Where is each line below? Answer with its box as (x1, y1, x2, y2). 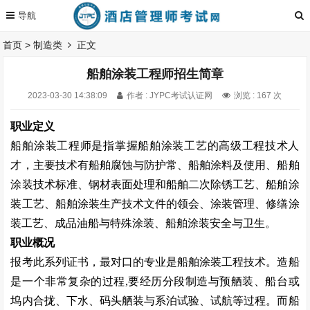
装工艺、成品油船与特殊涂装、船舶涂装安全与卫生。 (10, 217, 277, 229)
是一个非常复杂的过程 (10, 275, 125, 287)
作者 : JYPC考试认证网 (127, 91, 213, 100)
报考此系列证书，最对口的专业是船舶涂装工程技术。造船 (10, 256, 300, 268)
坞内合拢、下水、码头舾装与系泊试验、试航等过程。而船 (10, 295, 300, 307)
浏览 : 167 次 (234, 91, 282, 100)
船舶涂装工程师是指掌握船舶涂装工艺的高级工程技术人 (10, 140, 300, 152)
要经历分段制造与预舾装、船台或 (127, 275, 300, 287)
